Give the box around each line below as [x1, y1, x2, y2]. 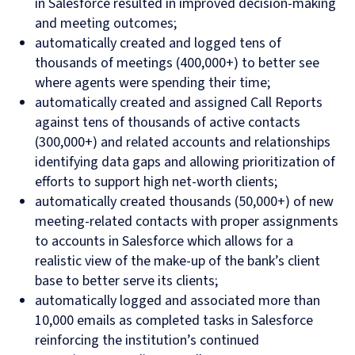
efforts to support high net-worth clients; [35, 172, 277, 193]
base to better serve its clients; [35, 271, 218, 292]
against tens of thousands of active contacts [35, 113, 300, 133]
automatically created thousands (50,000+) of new [35, 192, 334, 212]
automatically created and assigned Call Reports [35, 93, 323, 113]
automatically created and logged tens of [35, 33, 281, 54]
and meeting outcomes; [35, 13, 177, 34]
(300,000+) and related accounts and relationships [35, 132, 330, 153]
